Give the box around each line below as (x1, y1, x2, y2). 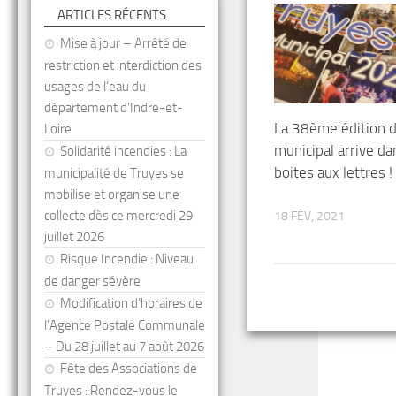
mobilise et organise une (44, 187, 179, 202)
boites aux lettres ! (274, 164, 392, 182)
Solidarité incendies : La (60, 143, 187, 159)
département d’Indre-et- (44, 100, 183, 116)
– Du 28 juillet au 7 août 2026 (44, 339, 204, 354)
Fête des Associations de (60, 361, 197, 377)
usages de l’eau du (44, 79, 146, 95)
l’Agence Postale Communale (44, 317, 205, 333)
